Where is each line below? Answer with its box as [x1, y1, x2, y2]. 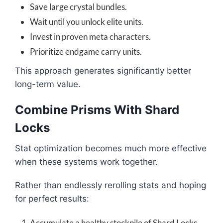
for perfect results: [15, 194, 89, 204]
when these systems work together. [15, 157, 158, 167]
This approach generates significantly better [15, 66, 191, 76]
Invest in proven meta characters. [30, 31, 151, 42]
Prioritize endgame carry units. [30, 46, 142, 57]
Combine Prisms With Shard [15, 103, 179, 117]
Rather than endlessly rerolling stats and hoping [15, 180, 206, 191]
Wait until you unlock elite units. [30, 16, 143, 27]
